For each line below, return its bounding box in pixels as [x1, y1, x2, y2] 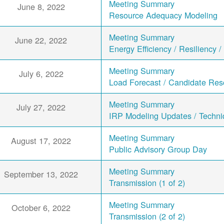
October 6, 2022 [11, 201, 71, 214]
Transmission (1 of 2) [109, 176, 185, 189]
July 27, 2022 [16, 101, 66, 113]
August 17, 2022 [11, 134, 71, 147]
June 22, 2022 [15, 34, 67, 46]
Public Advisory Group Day [109, 143, 207, 155]
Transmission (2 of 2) [109, 210, 185, 222]
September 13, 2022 [4, 168, 78, 180]
